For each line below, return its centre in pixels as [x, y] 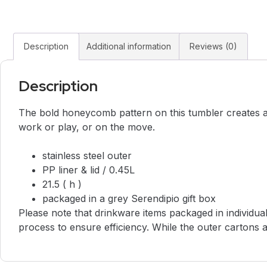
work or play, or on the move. [87, 127]
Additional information [129, 46]
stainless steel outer [87, 156]
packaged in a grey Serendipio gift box [129, 199]
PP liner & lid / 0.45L [89, 170]
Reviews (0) [213, 46]
